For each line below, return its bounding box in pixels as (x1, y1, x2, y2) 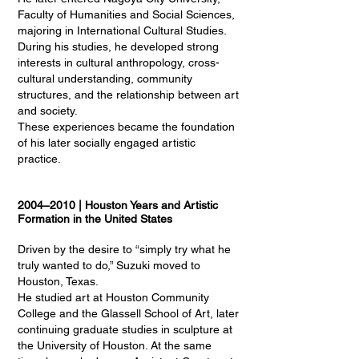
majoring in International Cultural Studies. (18, 24, 226, 37)
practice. (18, 152, 61, 165)
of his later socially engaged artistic (18, 136, 196, 149)
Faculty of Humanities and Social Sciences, (18, 8, 235, 21)
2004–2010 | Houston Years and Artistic (18, 199, 218, 212)
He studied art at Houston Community (18, 291, 209, 304)
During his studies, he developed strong (18, 40, 219, 53)
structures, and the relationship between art (18, 88, 239, 101)
